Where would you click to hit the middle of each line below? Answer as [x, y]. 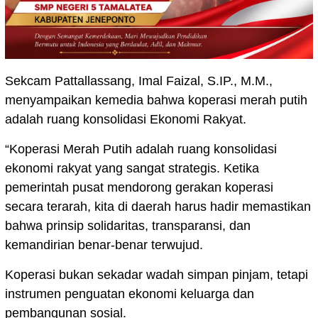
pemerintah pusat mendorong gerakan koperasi [139, 188]
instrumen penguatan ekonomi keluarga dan [130, 294]
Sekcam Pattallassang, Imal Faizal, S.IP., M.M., [139, 81]
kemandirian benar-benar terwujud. [104, 245]
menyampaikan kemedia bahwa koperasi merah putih [156, 100]
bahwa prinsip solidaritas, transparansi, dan [128, 226]
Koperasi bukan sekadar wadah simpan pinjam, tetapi [157, 275]
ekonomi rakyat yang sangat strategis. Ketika [132, 169]
